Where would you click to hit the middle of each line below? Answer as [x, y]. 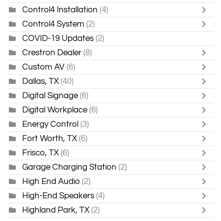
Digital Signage [50, 95]
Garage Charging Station [69, 167]
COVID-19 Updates [58, 38]
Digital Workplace [55, 110]
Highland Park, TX [56, 210]
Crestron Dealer [52, 52]
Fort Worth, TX [51, 138]
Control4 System [53, 24]
